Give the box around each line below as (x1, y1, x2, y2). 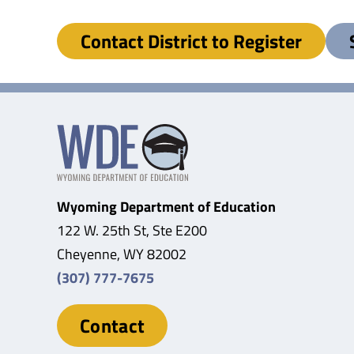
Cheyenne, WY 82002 (56, 243, 186, 265)
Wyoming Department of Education (56, 195, 276, 217)
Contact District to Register (81, 26, 302, 55)
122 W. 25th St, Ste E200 (56, 219, 207, 241)
